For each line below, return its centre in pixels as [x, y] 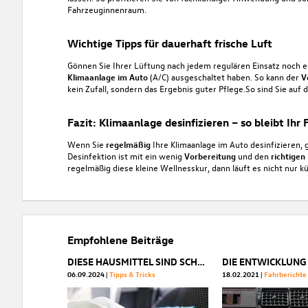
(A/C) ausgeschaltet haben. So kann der [225, 76]
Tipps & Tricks [132, 274]
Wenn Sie [86, 144]
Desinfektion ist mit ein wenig [125, 155]
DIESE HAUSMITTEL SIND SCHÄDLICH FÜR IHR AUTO [201, 261]
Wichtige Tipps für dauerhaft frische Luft [169, 43]
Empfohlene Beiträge [120, 240]
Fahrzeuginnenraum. [107, 9]
